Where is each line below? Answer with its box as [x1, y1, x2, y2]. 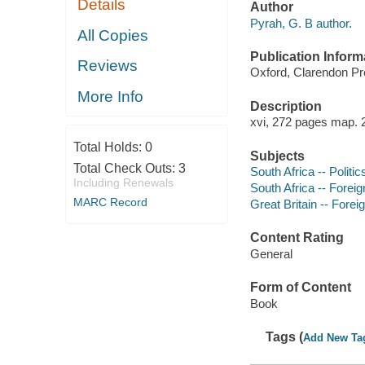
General [249, 246, 292, 261]
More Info [77, 87, 144, 105]
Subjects [249, 148, 305, 163]
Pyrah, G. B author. [249, 15, 352, 30]
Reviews [77, 57, 139, 75]
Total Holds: [73, 140, 145, 155]
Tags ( [266, 330, 304, 345]
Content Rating [249, 231, 344, 245]
